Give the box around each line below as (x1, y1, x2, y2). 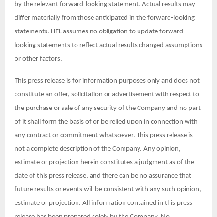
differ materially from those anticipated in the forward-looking (15, 15, 195, 22)
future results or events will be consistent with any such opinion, (15, 186, 201, 194)
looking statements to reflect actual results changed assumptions (15, 42, 202, 49)
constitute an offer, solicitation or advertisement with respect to (15, 91, 199, 99)
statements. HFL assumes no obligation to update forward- (15, 28, 186, 36)
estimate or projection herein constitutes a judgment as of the (15, 159, 194, 167)
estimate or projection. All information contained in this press (15, 200, 192, 207)
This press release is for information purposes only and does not (15, 77, 200, 85)
